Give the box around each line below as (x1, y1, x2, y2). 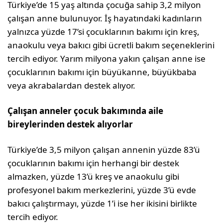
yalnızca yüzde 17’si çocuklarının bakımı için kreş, (7, 26, 200, 37)
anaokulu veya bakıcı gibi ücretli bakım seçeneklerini (7, 39, 215, 51)
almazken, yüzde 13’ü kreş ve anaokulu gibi (7, 171, 180, 182)
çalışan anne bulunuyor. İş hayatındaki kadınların (7, 12, 203, 24)
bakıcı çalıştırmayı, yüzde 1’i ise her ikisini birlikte (7, 198, 198, 209)
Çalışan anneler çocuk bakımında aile (7, 105, 164, 116)
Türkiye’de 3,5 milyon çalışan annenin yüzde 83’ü (7, 144, 201, 155)
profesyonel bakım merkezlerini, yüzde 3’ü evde (7, 184, 197, 196)
